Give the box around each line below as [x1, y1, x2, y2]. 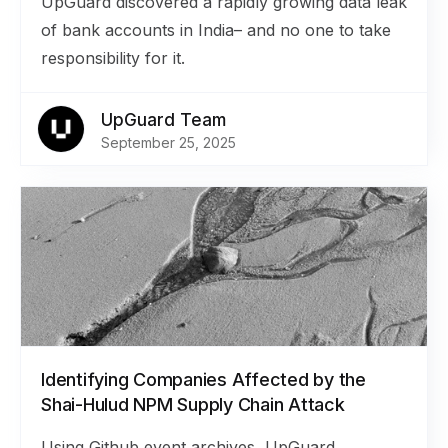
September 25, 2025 [101, 134, 236, 151]
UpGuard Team [101, 110, 226, 130]
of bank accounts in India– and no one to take [41, 20, 391, 40]
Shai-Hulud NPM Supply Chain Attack [41, 394, 345, 415]
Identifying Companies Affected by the [41, 369, 366, 390]
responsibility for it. [41, 48, 185, 68]
